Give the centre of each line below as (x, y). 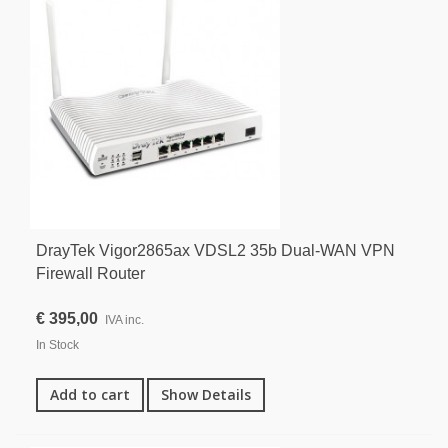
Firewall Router (90, 273)
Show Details (206, 394)
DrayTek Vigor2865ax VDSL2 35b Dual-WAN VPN (215, 250)
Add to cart (90, 394)
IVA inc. (124, 319)
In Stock (57, 344)
